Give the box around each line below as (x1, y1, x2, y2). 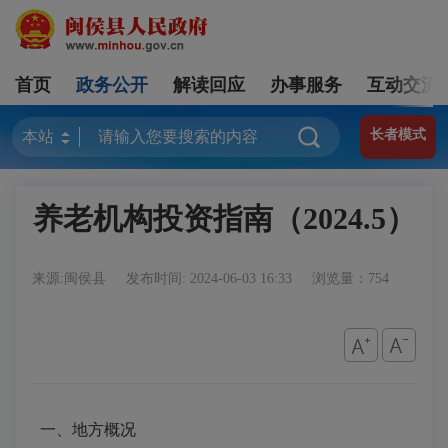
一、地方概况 (40, 421, 136, 438)
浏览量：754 (312, 271, 389, 286)
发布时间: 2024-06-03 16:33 (126, 271, 296, 286)
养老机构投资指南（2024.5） (32, 202, 416, 235)
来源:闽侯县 (32, 271, 110, 286)
